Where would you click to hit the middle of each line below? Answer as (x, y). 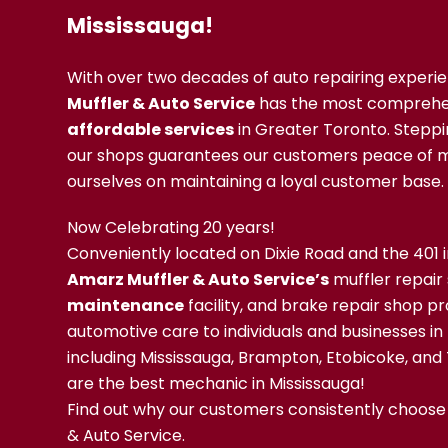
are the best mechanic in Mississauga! (216, 383)
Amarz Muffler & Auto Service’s (198, 279)
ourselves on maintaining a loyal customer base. (256, 181)
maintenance (126, 305)
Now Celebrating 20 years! (171, 227)
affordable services (151, 129)
